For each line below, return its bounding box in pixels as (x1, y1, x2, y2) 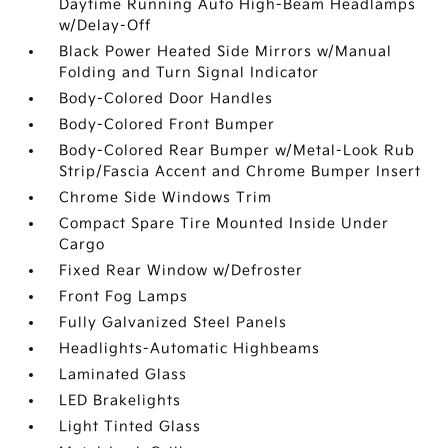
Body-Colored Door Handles (59, 90, 274, 107)
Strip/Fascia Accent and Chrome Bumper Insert (59, 163, 422, 180)
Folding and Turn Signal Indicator (59, 64, 320, 81)
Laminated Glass (59, 366, 188, 383)
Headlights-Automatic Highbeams (59, 340, 321, 357)
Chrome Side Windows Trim (59, 189, 273, 206)
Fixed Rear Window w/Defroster (59, 262, 304, 279)
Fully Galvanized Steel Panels (59, 314, 288, 331)
